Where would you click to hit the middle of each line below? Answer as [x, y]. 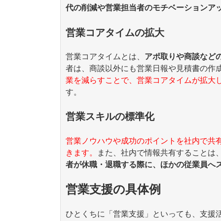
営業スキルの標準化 [110, 117]
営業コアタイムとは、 [105, 56]
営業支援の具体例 [113, 189]
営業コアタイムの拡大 [115, 32]
